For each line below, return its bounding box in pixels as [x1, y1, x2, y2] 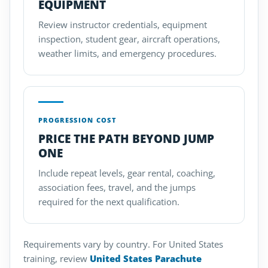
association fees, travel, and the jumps [38, 181, 196, 193]
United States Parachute [90, 252, 202, 264]
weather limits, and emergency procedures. [38, 47, 217, 59]
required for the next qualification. [38, 196, 179, 208]
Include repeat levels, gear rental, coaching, [38, 167, 215, 179]
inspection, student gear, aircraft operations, [38, 33, 220, 45]
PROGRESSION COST [38, 115, 117, 124]
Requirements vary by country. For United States [23, 238, 223, 250]
